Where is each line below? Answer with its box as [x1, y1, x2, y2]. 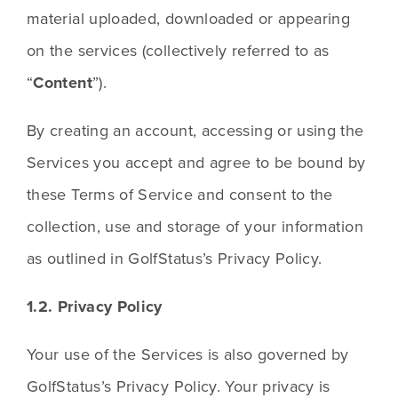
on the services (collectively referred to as [27, 39, 330, 62]
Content [33, 71, 92, 95]
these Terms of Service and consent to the [27, 183, 333, 206]
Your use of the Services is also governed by [27, 343, 349, 366]
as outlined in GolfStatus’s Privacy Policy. [27, 247, 322, 270]
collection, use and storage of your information [27, 215, 363, 238]
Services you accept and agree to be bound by [27, 151, 366, 174]
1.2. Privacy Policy [27, 295, 163, 319]
